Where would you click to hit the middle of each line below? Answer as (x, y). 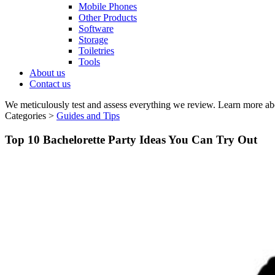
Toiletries (96, 51)
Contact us (50, 84)
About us (47, 73)
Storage (93, 40)
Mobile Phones (108, 6)
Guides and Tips (88, 116)
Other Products (108, 17)
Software (96, 29)
